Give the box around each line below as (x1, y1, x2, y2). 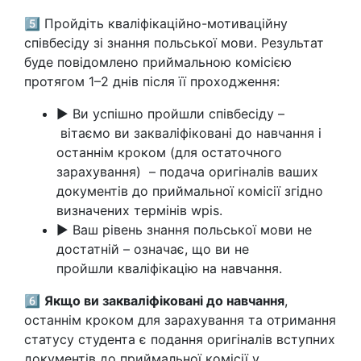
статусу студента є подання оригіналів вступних (24, 331, 335, 347)
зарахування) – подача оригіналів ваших (56, 164, 318, 180)
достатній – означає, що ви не (56, 241, 249, 257)
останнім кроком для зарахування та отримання (24, 312, 336, 328)
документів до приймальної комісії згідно (56, 183, 323, 199)
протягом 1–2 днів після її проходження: (24, 73, 284, 89)
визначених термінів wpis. (56, 202, 222, 218)
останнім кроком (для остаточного (56, 144, 282, 160)
